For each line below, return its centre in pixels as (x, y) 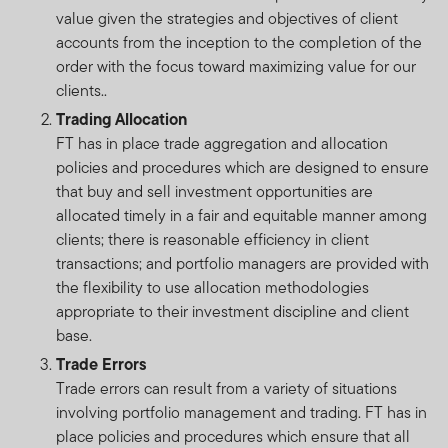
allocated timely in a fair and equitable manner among (241, 215)
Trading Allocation (121, 118)
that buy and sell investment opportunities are (214, 191)
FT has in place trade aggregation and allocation (222, 143)
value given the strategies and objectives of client (227, 18)
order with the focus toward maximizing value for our (236, 66)
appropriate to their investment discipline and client (232, 311)
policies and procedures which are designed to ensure (242, 167)
